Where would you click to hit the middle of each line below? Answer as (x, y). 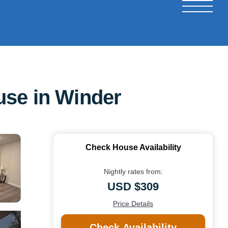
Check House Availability (133, 147)
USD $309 (133, 186)
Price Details (133, 203)
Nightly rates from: (133, 171)
